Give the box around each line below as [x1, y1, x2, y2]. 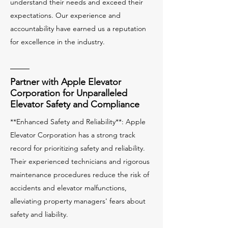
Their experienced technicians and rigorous [10, 157, 150, 166]
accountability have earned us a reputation [10, 24, 146, 33]
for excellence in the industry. [10, 37, 105, 46]
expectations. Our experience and [10, 11, 121, 20]
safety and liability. [10, 210, 68, 219]
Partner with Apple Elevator [10, 76, 121, 88]
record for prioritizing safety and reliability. [10, 144, 145, 153]
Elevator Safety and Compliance [10, 99, 139, 110]
